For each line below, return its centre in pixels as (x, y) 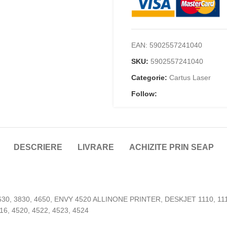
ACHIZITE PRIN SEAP (171, 147)
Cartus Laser (190, 78)
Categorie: (149, 78)
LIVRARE (96, 147)
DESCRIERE (38, 147)
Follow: (144, 94)
